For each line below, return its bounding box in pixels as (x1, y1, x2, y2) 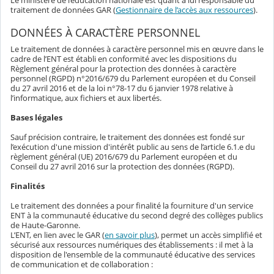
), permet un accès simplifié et (155, 229, 262, 241)
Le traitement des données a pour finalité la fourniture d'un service (10, 200, 253, 212)
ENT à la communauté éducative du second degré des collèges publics (10, 210, 263, 221)
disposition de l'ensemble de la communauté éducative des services (10, 249, 255, 261)
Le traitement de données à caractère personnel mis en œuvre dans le (10, 43, 264, 55)
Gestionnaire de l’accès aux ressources (116, 4, 253, 16)
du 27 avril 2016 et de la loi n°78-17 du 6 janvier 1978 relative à (10, 83, 233, 94)
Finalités (10, 180, 45, 192)
